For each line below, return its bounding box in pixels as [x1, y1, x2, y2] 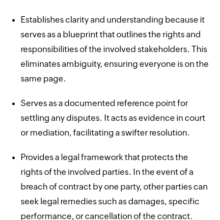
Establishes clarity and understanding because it [21, 14, 205, 25]
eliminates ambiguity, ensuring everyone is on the [21, 58, 209, 69]
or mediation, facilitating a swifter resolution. [21, 127, 191, 137]
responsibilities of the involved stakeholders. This [21, 44, 208, 54]
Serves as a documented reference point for [21, 98, 189, 108]
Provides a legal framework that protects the [21, 152, 189, 162]
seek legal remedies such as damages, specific [21, 196, 200, 206]
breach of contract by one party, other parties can [21, 181, 208, 192]
